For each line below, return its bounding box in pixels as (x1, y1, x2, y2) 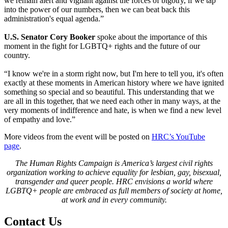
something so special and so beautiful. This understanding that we (4, 87, 214, 96)
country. (4, 50, 32, 60)
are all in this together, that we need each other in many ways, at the (4, 96, 220, 105)
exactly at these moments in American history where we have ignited (4, 78, 224, 87)
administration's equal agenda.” (4, 14, 104, 23)
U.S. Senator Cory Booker (4, 32, 97, 41)
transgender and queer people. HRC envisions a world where (15, 177, 213, 186)
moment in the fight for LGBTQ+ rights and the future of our (4, 41, 200, 50)
